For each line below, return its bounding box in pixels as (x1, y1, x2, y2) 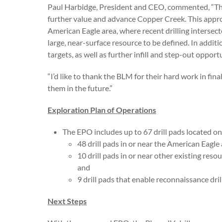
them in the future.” (48, 83, 112, 93)
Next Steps (48, 196, 87, 206)
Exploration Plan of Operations (48, 105, 156, 114)
